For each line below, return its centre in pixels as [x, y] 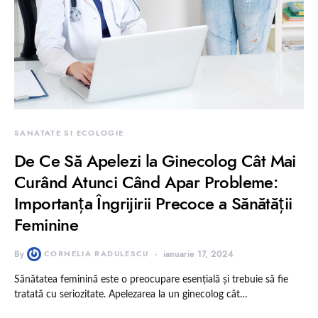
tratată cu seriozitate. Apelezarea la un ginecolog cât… [131, 295]
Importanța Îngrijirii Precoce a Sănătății [153, 204]
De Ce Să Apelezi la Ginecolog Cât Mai [155, 161]
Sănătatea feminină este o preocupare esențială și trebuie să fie [151, 280]
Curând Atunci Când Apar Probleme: [146, 182]
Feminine [46, 225]
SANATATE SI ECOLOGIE [69, 133]
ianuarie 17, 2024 [198, 254]
